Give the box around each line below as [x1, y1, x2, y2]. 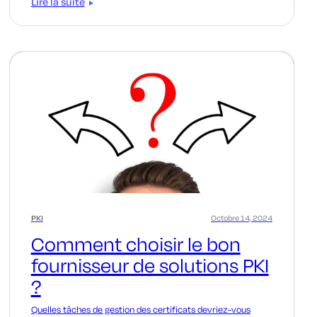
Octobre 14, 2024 [210, 212, 272, 223]
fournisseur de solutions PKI [30, 252, 269, 277]
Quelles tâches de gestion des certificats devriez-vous [30, 304, 250, 315]
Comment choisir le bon [30, 231, 241, 256]
